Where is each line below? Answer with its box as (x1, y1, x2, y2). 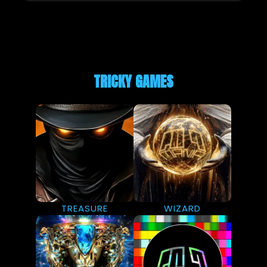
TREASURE (61, 201, 108, 215)
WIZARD (164, 201, 201, 215)
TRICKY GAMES (94, 70, 173, 92)
